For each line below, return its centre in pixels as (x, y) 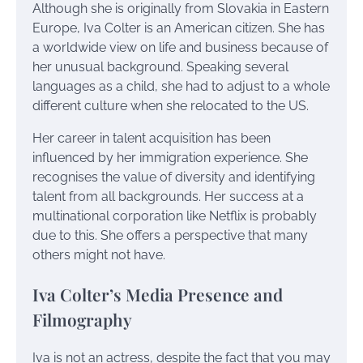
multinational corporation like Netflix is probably (175, 216)
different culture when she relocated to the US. (171, 105)
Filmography (82, 319)
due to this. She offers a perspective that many (170, 235)
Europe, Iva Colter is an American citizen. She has (179, 28)
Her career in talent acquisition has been (152, 138)
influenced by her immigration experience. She (170, 157)
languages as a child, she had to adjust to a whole (181, 86)
